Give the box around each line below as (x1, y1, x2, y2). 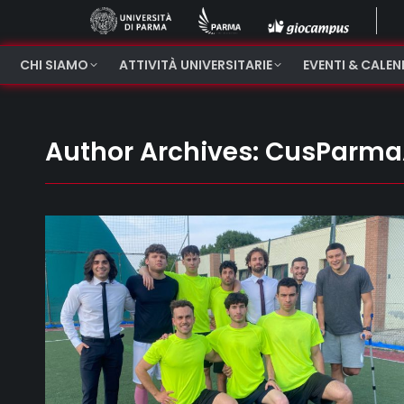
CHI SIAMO (20, 56, 88, 74)
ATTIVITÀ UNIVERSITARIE (119, 56, 272, 74)
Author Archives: (45, 134, 265, 170)
